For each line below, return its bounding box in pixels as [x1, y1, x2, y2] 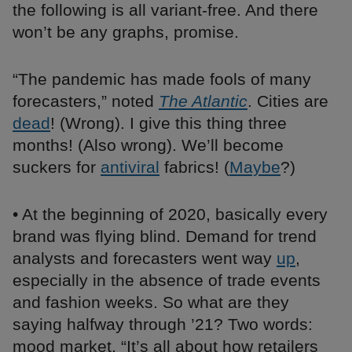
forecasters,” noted [13, 92, 159, 111]
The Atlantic [159, 92, 247, 111]
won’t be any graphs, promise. [13, 23, 239, 42]
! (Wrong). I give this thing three [50, 114, 287, 133]
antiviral [101, 158, 159, 177]
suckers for [13, 158, 101, 177]
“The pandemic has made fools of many [13, 70, 311, 89]
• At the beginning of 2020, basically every [13, 205, 328, 224]
